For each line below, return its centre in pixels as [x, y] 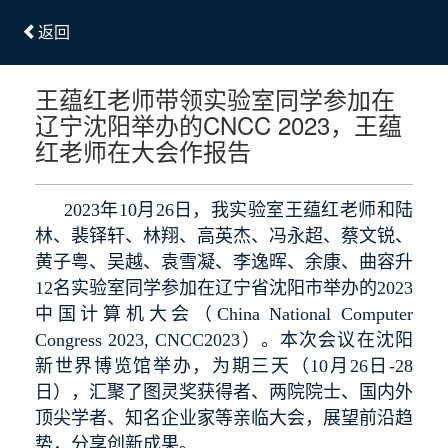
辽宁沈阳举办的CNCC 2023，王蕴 [218, 124]
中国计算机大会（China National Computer [224, 313]
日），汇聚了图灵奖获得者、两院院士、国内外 [224, 391]
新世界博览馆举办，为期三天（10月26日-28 [224, 365]
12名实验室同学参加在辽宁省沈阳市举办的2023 [224, 287]
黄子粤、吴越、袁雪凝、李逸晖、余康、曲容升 [224, 261]
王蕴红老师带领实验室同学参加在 [215, 98]
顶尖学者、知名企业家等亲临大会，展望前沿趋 [224, 417]
